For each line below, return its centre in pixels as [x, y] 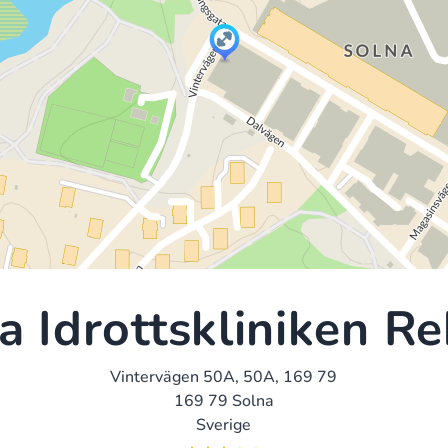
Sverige [224, 424]
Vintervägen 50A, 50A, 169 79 [224, 376]
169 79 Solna [223, 400]
